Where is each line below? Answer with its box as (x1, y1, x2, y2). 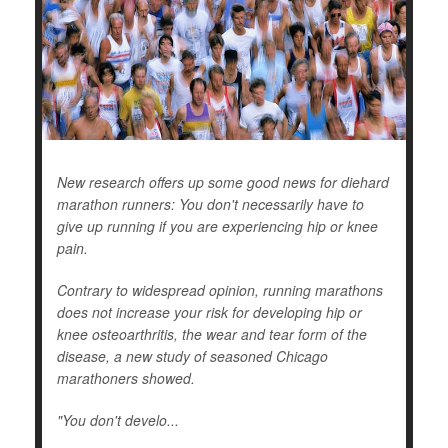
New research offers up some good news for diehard (57, 172, 389, 193)
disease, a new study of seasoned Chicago (57, 346, 328, 367)
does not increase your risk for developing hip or (57, 302, 362, 323)
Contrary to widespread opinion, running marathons (57, 280, 383, 301)
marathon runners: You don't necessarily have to (57, 194, 364, 215)
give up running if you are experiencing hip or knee (57, 216, 378, 237)
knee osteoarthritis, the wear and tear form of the (57, 324, 367, 345)
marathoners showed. (57, 368, 195, 389)
